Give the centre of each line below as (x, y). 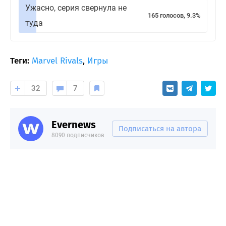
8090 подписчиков (78, 135)
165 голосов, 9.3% (174, 15)
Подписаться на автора (160, 128)
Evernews (74, 124)
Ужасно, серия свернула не (76, 8)
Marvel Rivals (57, 61)
